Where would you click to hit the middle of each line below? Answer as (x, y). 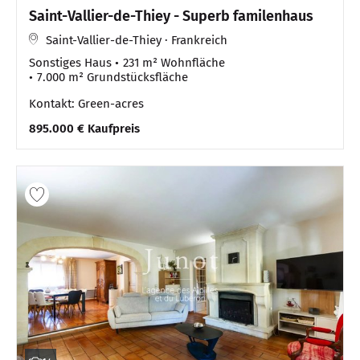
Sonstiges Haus (70, 62)
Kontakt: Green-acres (86, 103)
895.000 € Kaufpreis (84, 128)
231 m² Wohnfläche (174, 62)
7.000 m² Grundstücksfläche (112, 77)
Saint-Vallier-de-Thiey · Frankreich (137, 40)
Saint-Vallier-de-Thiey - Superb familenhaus (172, 16)
